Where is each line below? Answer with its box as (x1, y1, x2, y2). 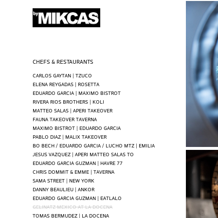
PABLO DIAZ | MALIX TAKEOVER (33, 132, 107, 140)
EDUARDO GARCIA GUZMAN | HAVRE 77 (33, 159, 123, 166)
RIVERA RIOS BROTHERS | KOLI (33, 97, 105, 105)
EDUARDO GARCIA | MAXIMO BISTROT (33, 89, 121, 96)
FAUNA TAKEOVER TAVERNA (33, 115, 97, 123)
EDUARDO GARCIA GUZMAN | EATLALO (33, 194, 122, 201)
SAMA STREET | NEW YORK (33, 176, 95, 184)
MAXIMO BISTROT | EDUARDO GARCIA (33, 124, 121, 131)
